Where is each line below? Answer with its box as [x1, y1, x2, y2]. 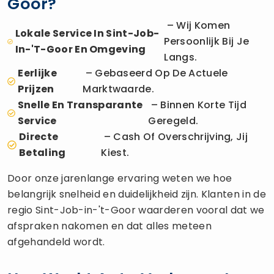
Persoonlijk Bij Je [164, 34, 250, 48]
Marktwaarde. [83, 81, 155, 96]
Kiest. [101, 145, 130, 160]
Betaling [18, 145, 66, 160]
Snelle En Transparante [17, 97, 143, 112]
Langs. [164, 50, 198, 64]
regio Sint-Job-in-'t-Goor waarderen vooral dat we [7, 202, 265, 217]
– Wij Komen [164, 18, 231, 32]
